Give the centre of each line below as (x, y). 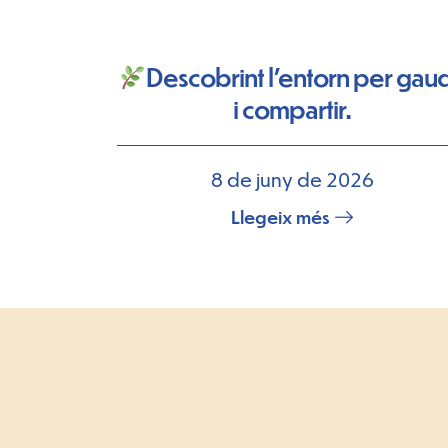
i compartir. (292, 108)
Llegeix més (280, 216)
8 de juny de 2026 (292, 179)
